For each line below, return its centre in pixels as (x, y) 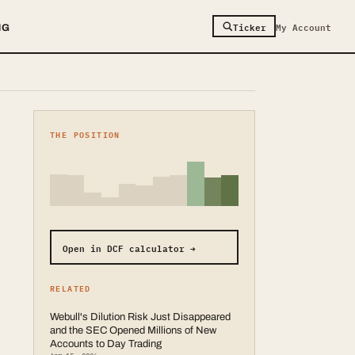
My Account (303, 26)
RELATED (71, 288)
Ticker (249, 26)
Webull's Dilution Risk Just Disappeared (140, 317)
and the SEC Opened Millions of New (133, 330)
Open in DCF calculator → (129, 247)
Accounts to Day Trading (106, 344)
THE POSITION (85, 134)
